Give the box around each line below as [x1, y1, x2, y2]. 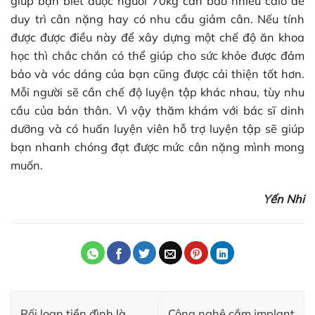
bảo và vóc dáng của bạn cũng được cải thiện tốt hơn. [11, 67, 304, 82]
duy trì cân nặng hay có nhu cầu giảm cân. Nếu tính [11, 12, 304, 27]
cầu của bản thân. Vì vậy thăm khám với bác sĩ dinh [11, 103, 304, 118]
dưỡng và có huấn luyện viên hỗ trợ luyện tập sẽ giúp [11, 122, 304, 136]
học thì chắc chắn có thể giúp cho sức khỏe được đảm [11, 49, 304, 63]
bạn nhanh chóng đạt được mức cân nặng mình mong [11, 140, 304, 155]
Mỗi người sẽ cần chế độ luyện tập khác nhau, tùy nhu [11, 85, 304, 100]
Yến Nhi [263, 191, 304, 206]
